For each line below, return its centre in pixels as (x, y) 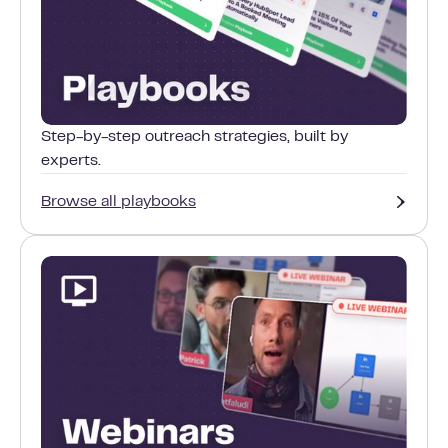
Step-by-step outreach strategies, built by (194, 136)
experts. (71, 160)
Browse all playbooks (118, 201)
